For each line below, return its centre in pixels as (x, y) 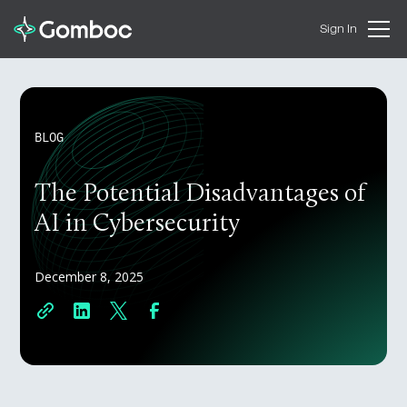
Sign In (338, 29)
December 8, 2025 (89, 277)
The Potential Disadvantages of (200, 194)
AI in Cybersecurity (138, 224)
